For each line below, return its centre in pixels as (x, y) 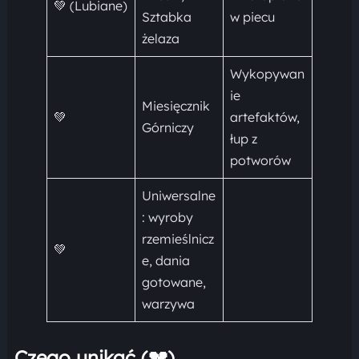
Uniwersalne (178, 195)
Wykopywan (267, 73)
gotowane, (173, 282)
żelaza (160, 38)
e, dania (165, 260)
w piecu (252, 16)
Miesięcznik (175, 105)
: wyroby (167, 217)
